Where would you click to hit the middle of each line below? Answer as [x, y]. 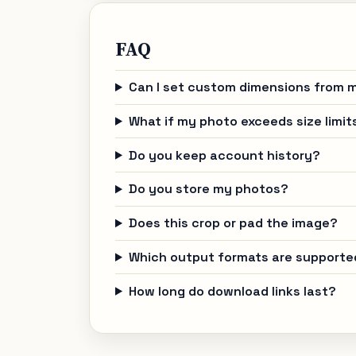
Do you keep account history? [224, 155]
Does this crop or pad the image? [233, 223]
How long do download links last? [232, 291]
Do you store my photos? [208, 189]
